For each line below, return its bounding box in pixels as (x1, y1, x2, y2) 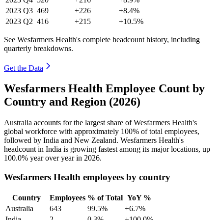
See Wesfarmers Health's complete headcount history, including (4, 35, 200, 44)
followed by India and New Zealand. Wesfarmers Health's (4, 136, 184, 145)
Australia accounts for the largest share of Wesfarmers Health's (4, 118, 197, 127)
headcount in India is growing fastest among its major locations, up (4, 145, 210, 154)
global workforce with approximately (4, 127, 121, 136)
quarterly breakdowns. (4, 44, 73, 53)
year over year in (28, 154, 84, 163)
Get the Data (4, 63, 43, 72)
